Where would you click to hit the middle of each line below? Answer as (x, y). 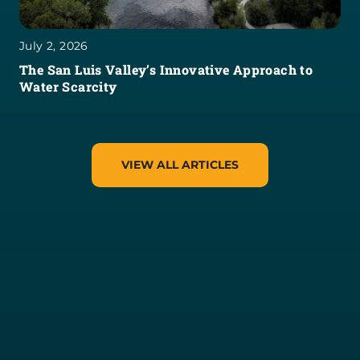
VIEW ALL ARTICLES (180, 164)
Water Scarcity (68, 86)
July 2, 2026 (54, 45)
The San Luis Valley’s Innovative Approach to (166, 69)
